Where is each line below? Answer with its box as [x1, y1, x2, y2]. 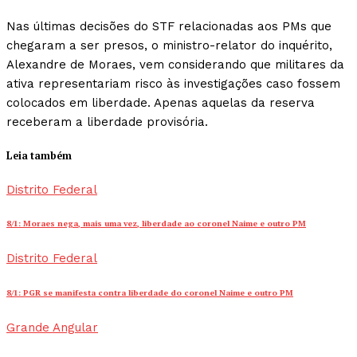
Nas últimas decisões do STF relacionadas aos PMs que [6, 19, 331, 34]
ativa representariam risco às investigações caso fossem [6, 76, 340, 92]
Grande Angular [6, 320, 98, 335]
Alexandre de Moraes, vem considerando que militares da [6, 57, 344, 73]
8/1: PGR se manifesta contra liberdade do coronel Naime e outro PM [6, 287, 293, 298]
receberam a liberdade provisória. [6, 115, 208, 130]
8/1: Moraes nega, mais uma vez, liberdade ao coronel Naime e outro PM [6, 218, 306, 229]
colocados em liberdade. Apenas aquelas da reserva [6, 96, 315, 111]
